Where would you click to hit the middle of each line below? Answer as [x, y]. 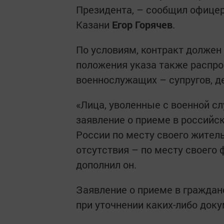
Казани [94, 24]
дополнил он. [106, 164]
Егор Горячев [142, 24]
